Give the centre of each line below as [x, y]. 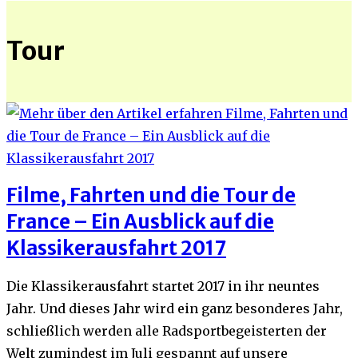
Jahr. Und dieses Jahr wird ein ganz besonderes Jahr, [175, 309]
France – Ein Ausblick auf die [140, 222]
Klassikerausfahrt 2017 [116, 249]
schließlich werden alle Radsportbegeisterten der [167, 331]
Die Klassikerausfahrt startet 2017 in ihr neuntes [163, 286]
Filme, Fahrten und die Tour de [151, 196]
